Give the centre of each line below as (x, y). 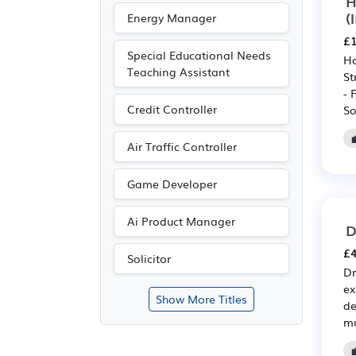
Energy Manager (172, 17)
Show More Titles (201, 299)
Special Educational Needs (199, 55)
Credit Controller (172, 109)
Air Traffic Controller (182, 146)
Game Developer (172, 184)
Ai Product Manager (181, 221)
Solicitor (149, 258)
